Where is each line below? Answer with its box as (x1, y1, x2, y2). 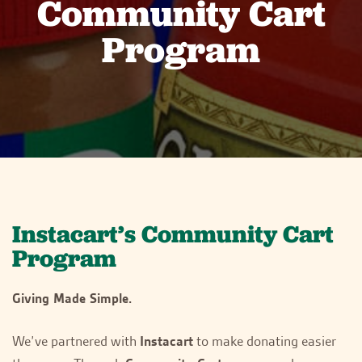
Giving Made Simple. (12, 288, 132, 307)
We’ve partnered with (12, 331, 140, 350)
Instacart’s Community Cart (12, 218, 334, 250)
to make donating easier (193, 331, 336, 350)
